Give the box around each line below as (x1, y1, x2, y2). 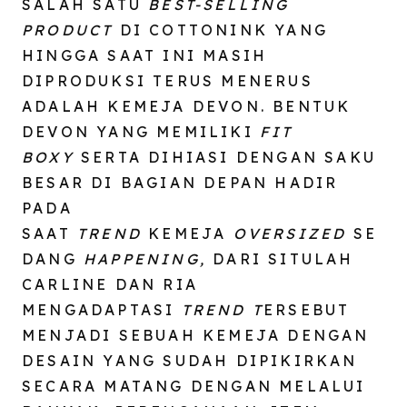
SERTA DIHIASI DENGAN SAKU (81, 147, 377, 166)
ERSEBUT (263, 300, 351, 319)
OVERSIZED (233, 223, 353, 243)
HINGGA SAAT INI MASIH (22, 45, 268, 65)
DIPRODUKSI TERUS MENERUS (22, 71, 313, 90)
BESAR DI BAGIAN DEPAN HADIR (22, 173, 339, 192)
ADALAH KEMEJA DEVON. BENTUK (22, 96, 352, 115)
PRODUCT (22, 20, 114, 39)
